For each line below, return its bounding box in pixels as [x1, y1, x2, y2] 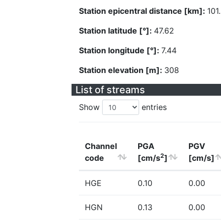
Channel [85, 141, 117, 151]
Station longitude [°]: [79, 45, 161, 55]
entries [139, 102, 167, 112]
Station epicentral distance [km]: [79, 6, 207, 16]
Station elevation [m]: [79, 65, 164, 75]
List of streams [75, 84, 145, 96]
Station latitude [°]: [79, 26, 154, 36]
